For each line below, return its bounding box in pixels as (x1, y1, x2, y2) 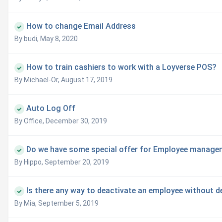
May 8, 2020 (40, 35, 78, 43)
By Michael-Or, (14, 76, 61, 84)
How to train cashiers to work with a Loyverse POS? (26, 62, 217, 72)
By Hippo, (14, 158, 45, 166)
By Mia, (14, 199, 38, 208)
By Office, (14, 117, 46, 125)
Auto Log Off (26, 104, 75, 113)
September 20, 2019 (45, 158, 109, 166)
